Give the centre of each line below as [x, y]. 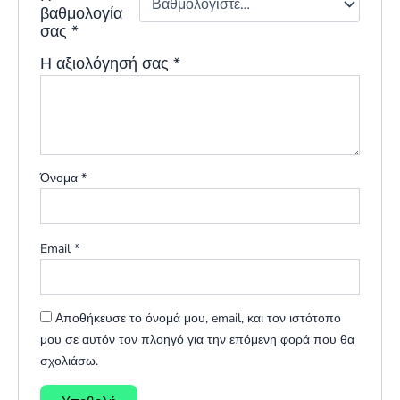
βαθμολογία [82, 14]
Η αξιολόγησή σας [107, 64]
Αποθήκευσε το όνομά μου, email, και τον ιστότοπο [199, 319]
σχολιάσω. [70, 362]
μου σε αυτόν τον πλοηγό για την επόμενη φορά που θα [198, 340]
